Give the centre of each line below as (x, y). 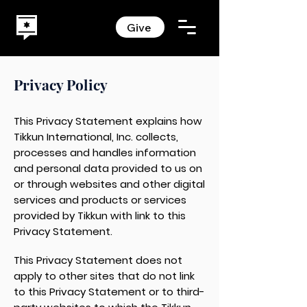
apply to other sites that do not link (104, 276)
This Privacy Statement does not (98, 260)
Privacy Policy (61, 84)
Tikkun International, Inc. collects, (96, 137)
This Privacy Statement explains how (108, 121)
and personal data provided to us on (108, 168)
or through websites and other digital (109, 184)
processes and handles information (105, 152)
